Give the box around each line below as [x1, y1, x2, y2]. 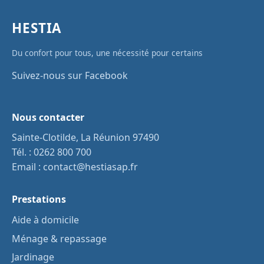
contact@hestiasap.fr [43, 160, 138, 174]
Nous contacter [12, 110, 84, 124]
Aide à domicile [12, 213, 79, 227]
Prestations [12, 193, 66, 206]
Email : [12, 160, 43, 174]
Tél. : [12, 146, 34, 159]
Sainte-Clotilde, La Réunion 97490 [12, 131, 159, 144]
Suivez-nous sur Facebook [12, 68, 128, 82]
